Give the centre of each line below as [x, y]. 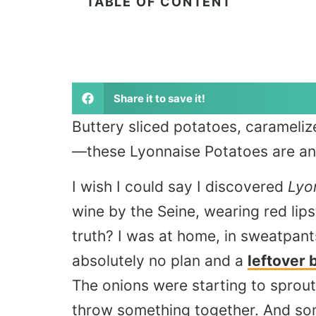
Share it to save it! [159, 98]
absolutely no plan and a [160, 260]
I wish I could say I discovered [180, 186]
